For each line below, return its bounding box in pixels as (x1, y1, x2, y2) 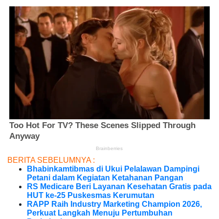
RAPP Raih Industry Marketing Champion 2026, (27, 200, 202, 209)
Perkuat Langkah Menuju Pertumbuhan (27, 209, 173, 218)
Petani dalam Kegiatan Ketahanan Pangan (27, 174, 183, 182)
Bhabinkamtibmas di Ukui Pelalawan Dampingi (27, 165, 199, 174)
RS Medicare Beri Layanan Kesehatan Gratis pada (27, 182, 212, 191)
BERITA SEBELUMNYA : (7, 156, 95, 165)
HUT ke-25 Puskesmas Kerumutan (27, 191, 154, 200)
